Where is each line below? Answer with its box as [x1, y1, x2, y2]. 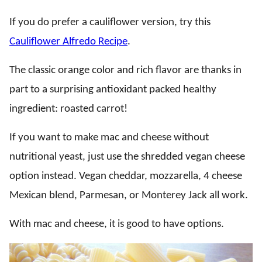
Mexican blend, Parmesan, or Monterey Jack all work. [9, 190, 248, 201]
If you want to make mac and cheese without [9, 132, 209, 143]
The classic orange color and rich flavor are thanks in [9, 65, 242, 76]
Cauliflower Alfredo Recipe [9, 36, 127, 47]
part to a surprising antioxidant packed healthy [9, 84, 216, 95]
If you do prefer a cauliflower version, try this [9, 17, 211, 28]
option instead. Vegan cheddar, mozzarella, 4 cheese [9, 171, 242, 182]
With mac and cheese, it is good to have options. [9, 219, 224, 230]
